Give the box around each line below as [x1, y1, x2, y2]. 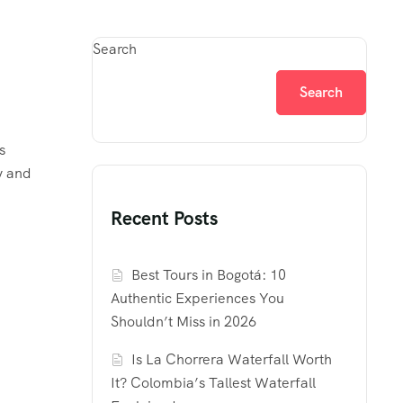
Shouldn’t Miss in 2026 [111, 312, 256, 332]
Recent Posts [111, 206, 218, 231]
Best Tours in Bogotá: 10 [131, 265, 287, 285]
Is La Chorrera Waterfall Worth [131, 350, 333, 370]
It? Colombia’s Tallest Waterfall [111, 373, 316, 393]
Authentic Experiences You [111, 289, 284, 309]
